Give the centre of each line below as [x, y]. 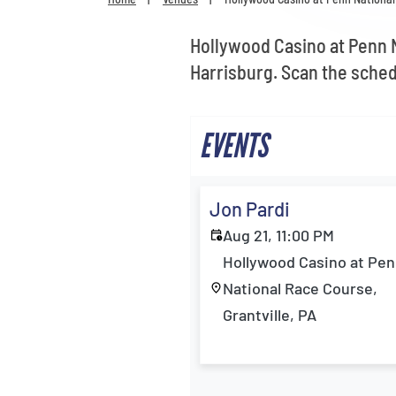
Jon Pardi [250, 209]
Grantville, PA [270, 315]
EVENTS [234, 146]
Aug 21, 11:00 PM [279, 235]
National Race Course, [301, 288]
